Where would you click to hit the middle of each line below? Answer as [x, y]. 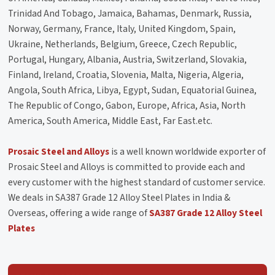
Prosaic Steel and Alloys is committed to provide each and [127, 167]
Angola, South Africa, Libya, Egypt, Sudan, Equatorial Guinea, [133, 90]
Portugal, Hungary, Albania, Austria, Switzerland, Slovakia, [128, 59]
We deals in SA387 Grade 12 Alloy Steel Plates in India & [119, 197]
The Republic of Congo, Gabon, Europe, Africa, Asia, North [127, 105]
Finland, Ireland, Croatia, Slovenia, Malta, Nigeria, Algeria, [126, 75]
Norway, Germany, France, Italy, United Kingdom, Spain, [122, 29]
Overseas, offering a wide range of [79, 213]
